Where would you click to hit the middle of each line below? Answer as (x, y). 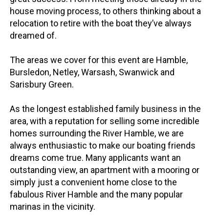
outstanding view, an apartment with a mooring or (105, 170)
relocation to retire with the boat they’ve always (101, 23)
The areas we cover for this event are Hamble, (99, 60)
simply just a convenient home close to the (93, 182)
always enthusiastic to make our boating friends (103, 146)
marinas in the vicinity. (53, 207)
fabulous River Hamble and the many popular (96, 195)
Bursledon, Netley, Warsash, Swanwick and (92, 72)
